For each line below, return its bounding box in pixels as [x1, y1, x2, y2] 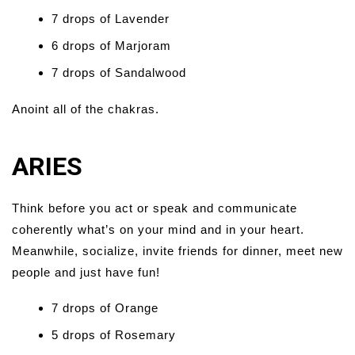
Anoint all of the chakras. [12, 102, 159, 116]
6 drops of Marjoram [52, 39, 171, 53]
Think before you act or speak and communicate [12, 201, 297, 216]
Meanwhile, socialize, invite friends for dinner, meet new [12, 244, 343, 258]
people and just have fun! [12, 265, 160, 280]
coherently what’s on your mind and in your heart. [12, 223, 304, 237]
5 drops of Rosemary [52, 328, 176, 342]
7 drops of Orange [52, 301, 158, 315]
